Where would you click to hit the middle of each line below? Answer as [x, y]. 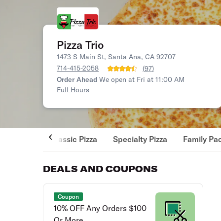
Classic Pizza [74, 139]
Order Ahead [77, 79]
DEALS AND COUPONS [100, 169]
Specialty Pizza [140, 139]
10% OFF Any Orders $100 [100, 208]
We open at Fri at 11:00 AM [142, 79]
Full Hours [73, 90]
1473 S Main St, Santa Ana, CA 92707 [116, 57]
